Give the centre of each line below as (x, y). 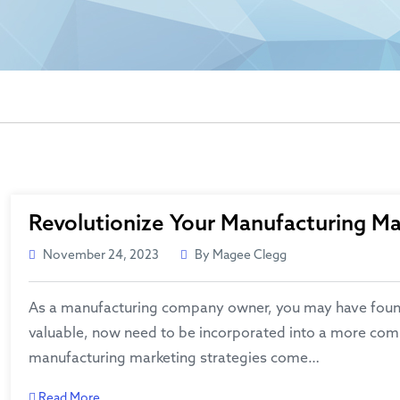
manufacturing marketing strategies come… (174, 358)
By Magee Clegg (241, 256)
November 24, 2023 (101, 256)
